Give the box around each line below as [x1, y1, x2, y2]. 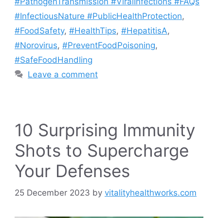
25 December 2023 [15, 187, 90, 198]
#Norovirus [15, 40, 57, 50]
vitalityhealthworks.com [105, 187, 197, 198]
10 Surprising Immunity [15, 120, 195, 140]
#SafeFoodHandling [15, 55, 92, 65]
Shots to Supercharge [15, 140, 189, 161]
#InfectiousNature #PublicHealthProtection [15, 11, 182, 21]
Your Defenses [15, 161, 130, 181]
